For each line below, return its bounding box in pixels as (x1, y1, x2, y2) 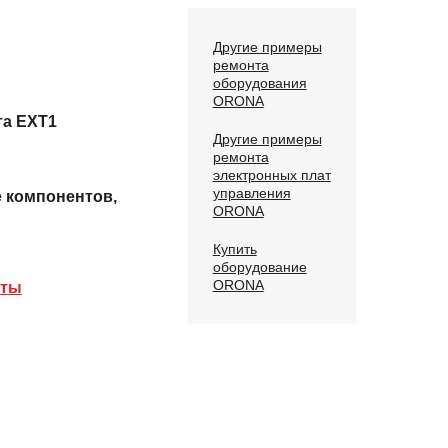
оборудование (212, 259, 307, 275)
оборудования (212, 75, 307, 91)
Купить (212, 241, 257, 257)
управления (212, 185, 291, 201)
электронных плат (212, 167, 331, 183)
